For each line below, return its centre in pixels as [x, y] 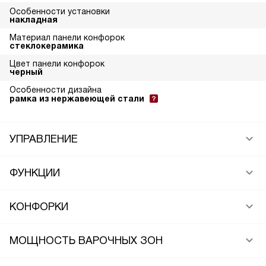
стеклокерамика [47, 46]
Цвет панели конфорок [57, 64]
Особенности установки [60, 11]
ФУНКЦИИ [35, 173]
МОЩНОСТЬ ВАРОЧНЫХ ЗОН [86, 240]
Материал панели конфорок [67, 37]
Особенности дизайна [56, 90]
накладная [34, 20]
